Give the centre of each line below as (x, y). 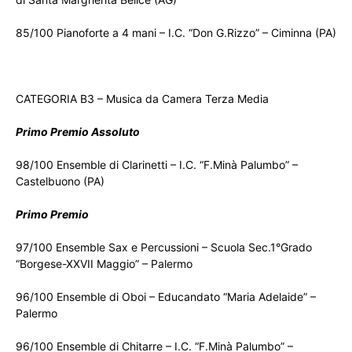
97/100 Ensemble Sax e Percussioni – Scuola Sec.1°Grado (164, 247)
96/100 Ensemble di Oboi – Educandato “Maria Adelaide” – (166, 297)
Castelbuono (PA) (60, 181)
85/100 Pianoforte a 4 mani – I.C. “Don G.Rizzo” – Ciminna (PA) (176, 33)
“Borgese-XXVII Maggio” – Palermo (104, 264)
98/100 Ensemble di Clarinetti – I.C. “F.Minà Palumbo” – (157, 165)
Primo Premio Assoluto (78, 132)
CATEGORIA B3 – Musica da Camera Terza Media (142, 99)
